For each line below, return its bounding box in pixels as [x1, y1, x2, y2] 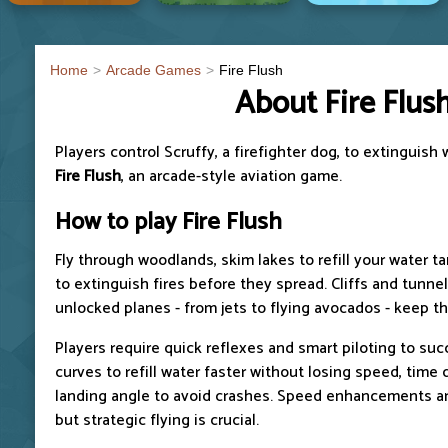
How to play [55, 202, 182, 242]
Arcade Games [106, 61, 201, 78]
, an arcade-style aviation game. [121, 162, 342, 190]
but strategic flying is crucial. [55, 406, 259, 434]
